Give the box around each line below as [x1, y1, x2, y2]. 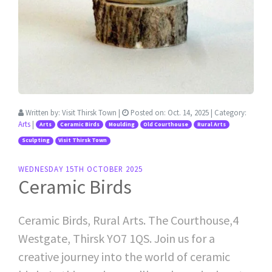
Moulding [108, 120, 135, 128]
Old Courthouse [143, 120, 189, 128]
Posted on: [129, 107, 168, 117]
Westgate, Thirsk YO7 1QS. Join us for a [18, 230, 215, 246]
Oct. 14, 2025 [168, 107, 209, 117]
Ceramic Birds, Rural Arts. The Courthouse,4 [18, 212, 239, 228]
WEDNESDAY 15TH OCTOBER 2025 [18, 163, 143, 174]
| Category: [209, 107, 246, 117]
